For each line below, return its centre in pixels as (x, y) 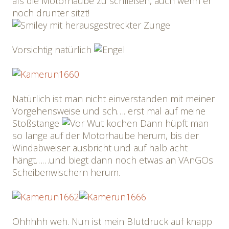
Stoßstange (37, 123)
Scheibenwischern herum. (66, 172)
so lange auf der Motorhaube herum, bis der (106, 135)
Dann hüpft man (173, 123)
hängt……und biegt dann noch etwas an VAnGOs (113, 160)
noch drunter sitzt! (51, 13)
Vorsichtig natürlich (53, 50)
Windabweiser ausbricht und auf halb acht (100, 148)
